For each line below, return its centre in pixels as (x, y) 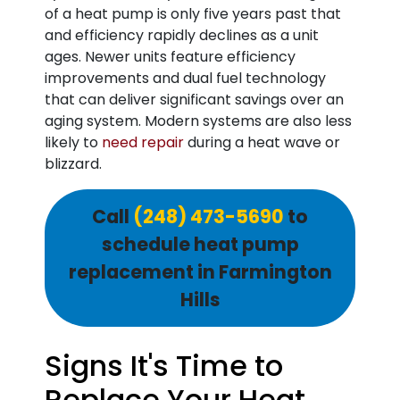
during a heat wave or (262, 142)
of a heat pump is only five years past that (193, 14)
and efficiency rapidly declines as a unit (182, 35)
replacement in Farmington (200, 272)
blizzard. (73, 164)
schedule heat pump (200, 244)
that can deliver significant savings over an (194, 100)
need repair (143, 142)
